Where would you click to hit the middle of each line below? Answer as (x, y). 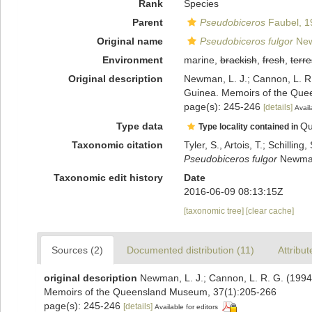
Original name (130, 41)
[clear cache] (270, 211)
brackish (238, 60)
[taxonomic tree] (214, 211)
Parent (147, 22)
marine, (202, 60)
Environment (132, 60)
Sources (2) (77, 250)
